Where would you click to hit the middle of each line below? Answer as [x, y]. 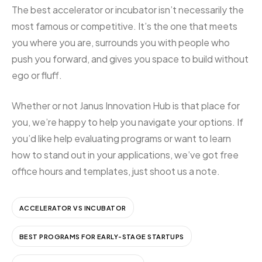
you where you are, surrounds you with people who [121, 43]
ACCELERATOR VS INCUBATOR [73, 208]
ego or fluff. [37, 75]
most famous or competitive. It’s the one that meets [125, 26]
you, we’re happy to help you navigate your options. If [127, 122]
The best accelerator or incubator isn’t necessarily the [128, 10]
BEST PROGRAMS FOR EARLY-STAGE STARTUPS [102, 236]
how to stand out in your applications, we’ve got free [125, 155]
